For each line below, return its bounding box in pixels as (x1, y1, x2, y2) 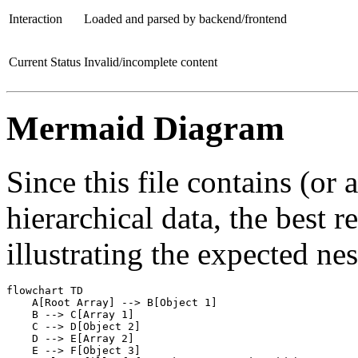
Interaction (9, 11, 62, 26)
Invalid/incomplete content (84, 54, 217, 69)
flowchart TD (6, 284, 83, 296)
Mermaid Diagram (6, 109, 284, 147)
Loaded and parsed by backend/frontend (84, 11, 287, 26)
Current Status (9, 54, 81, 69)
